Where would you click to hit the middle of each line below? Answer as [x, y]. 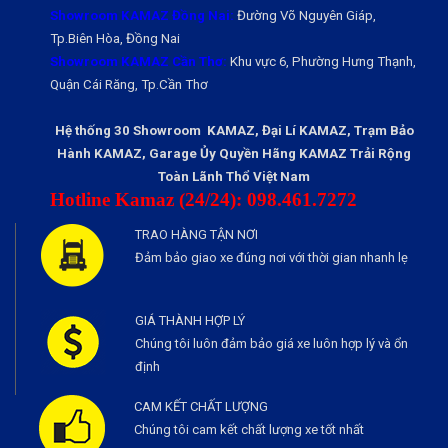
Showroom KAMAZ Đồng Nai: [142, 15]
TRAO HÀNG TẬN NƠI [196, 234]
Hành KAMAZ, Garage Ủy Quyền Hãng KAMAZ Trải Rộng [234, 153]
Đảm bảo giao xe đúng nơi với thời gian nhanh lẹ [271, 257]
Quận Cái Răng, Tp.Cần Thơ [129, 84]
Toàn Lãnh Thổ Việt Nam [234, 176]
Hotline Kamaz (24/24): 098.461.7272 [203, 199]
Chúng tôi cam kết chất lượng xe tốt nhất [249, 429]
